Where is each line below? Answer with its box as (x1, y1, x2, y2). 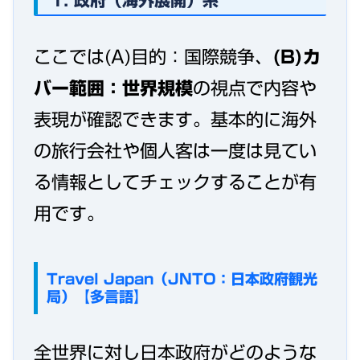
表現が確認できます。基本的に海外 (34, 111, 317, 129)
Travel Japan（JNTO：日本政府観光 (46, 272, 317, 287)
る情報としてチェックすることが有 (34, 174, 317, 191)
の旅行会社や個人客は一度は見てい (34, 142, 317, 160)
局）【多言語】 (46, 289, 148, 305)
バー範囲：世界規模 (34, 80, 193, 97)
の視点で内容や (193, 80, 317, 97)
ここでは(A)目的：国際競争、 (34, 48, 272, 66)
